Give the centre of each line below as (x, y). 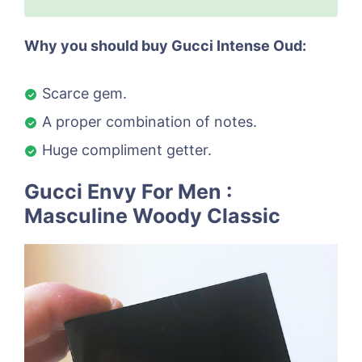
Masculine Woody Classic (152, 216)
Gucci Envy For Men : (128, 192)
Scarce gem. (84, 94)
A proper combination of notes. (149, 122)
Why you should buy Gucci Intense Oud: (165, 46)
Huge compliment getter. (127, 150)
